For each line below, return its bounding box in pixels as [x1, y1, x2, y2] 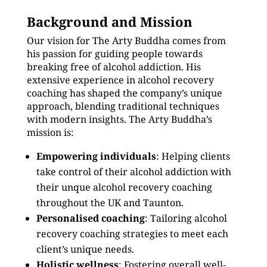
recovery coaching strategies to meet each [36, 227, 228, 240]
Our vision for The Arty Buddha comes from [26, 34, 226, 47]
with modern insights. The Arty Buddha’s [26, 113, 212, 126]
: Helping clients [156, 150, 230, 163]
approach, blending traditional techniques [26, 100, 219, 113]
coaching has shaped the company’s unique [26, 86, 222, 100]
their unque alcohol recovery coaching [36, 181, 212, 194]
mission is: [26, 126, 74, 139]
